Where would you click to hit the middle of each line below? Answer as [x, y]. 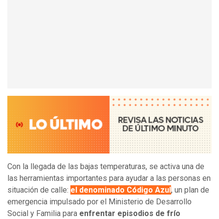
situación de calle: [39, 190]
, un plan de [190, 190]
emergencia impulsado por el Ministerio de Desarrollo [99, 202]
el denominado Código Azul [121, 190]
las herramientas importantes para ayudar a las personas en [109, 178]
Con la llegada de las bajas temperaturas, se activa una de [106, 167]
